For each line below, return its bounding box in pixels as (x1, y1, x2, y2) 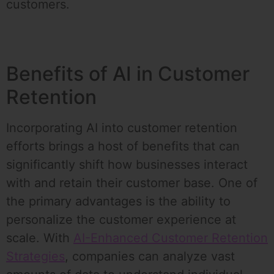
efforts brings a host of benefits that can (6, 139, 240, 154)
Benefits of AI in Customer (6, 62, 250, 86)
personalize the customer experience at (6, 212, 236, 228)
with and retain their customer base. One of (6, 176, 257, 191)
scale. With (6, 231, 73, 246)
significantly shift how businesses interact (6, 157, 248, 172)
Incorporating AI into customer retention (6, 120, 237, 136)
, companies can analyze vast (65, 249, 235, 264)
